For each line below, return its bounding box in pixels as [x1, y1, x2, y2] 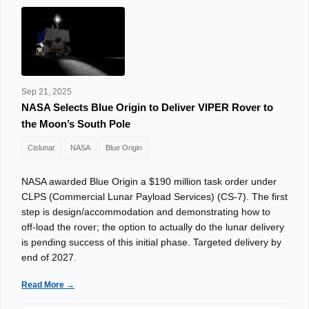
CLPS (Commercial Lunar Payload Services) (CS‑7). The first [21, 191, 288, 202]
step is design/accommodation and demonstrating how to [21, 206, 270, 217]
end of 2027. [21, 252, 77, 263]
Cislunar [28, 143, 55, 152]
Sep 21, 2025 [21, 87, 72, 97]
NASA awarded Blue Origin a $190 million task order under [21, 176, 277, 187]
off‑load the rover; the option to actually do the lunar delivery [21, 221, 284, 232]
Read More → [21, 280, 74, 290]
